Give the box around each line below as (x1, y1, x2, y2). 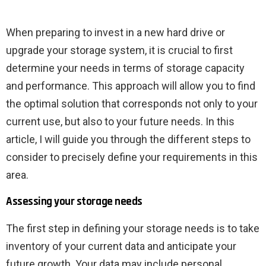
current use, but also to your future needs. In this (6, 115, 235, 128)
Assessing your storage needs (6, 194, 142, 210)
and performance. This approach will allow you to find (6, 80, 255, 93)
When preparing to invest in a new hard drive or (6, 26, 225, 39)
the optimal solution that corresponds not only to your (6, 97, 258, 110)
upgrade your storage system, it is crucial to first (6, 44, 233, 57)
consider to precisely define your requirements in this (6, 151, 258, 164)
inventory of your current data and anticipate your (6, 240, 236, 253)
